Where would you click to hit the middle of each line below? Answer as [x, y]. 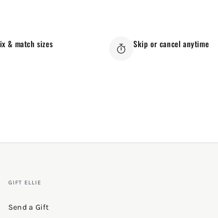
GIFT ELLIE [25, 183]
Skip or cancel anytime [171, 44]
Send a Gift [28, 207]
